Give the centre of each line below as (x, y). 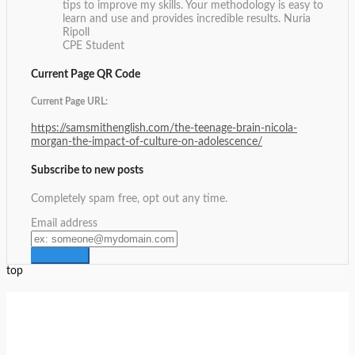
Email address (64, 223)
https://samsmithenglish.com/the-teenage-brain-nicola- (164, 129)
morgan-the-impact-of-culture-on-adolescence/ (147, 142)
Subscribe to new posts (87, 170)
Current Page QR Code (86, 74)
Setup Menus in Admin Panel (177, 347)
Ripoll (76, 32)
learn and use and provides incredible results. (173, 19)
